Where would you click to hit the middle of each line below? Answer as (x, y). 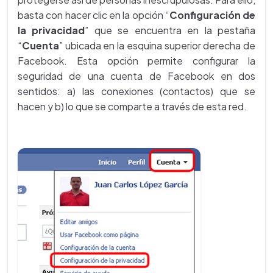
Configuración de (212, 15)
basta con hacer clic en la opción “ (94, 15)
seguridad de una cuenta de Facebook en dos (136, 76)
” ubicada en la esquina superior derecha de (157, 45)
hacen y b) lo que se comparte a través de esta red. (132, 106)
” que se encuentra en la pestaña (170, 30)
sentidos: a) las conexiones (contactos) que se (136, 91)
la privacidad (51, 30)
